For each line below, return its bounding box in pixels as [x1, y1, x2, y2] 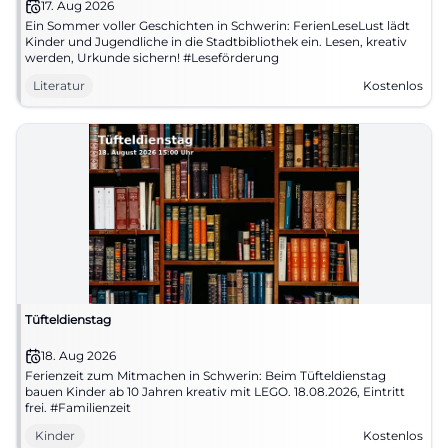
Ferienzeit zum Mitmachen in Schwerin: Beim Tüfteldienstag [25, 368, 386, 383]
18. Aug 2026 [41, 348, 116, 363]
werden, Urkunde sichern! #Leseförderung [25, 50, 279, 65]
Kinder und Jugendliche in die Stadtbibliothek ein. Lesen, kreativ [25, 34, 407, 49]
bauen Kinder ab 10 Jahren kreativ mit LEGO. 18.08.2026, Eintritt [25, 384, 405, 399]
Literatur [33, 78, 85, 93]
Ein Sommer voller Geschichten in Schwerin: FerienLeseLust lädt [25, 18, 410, 33]
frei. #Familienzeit [25, 400, 131, 415]
